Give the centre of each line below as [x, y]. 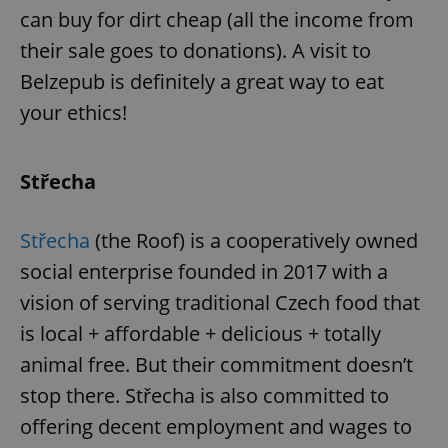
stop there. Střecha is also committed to [204, 395]
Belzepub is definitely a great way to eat [202, 81]
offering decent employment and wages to [216, 426]
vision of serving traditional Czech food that [220, 302]
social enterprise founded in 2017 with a [204, 271]
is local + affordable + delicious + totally [200, 333]
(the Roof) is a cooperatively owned [254, 240]
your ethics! [73, 112]
